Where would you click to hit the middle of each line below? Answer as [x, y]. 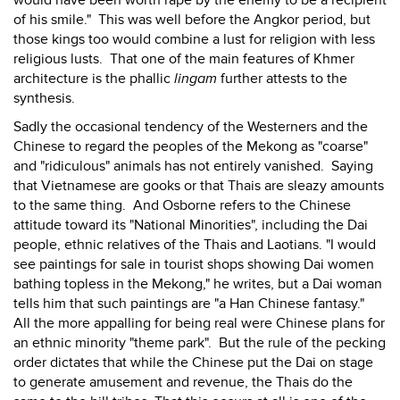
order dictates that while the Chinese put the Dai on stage [193, 362]
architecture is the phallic [94, 79]
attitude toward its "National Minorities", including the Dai [191, 225]
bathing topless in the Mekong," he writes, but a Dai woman [198, 284]
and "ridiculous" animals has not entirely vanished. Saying [193, 166]
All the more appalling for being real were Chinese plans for [199, 323]
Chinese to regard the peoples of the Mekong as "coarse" [191, 146]
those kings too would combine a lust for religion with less [194, 39]
